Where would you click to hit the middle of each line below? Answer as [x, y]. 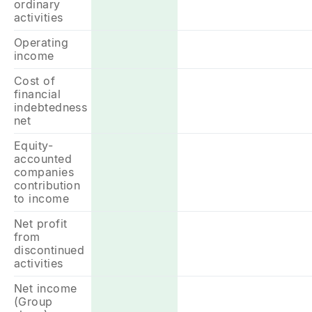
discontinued [49, 250]
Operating [41, 42]
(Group [33, 302]
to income [41, 198]
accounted [43, 159]
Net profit [41, 224]
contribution [47, 185]
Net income [46, 288]
